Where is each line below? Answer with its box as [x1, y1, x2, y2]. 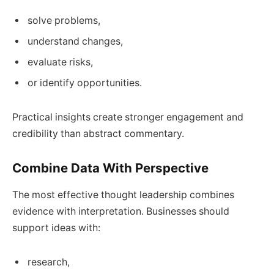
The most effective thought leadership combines [12, 189, 234, 201]
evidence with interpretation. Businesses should [12, 206, 229, 218]
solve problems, [28, 15, 100, 27]
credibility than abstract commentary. [12, 128, 184, 140]
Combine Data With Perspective [12, 160, 209, 176]
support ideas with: [12, 222, 100, 234]
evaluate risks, [28, 56, 93, 68]
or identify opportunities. [28, 77, 142, 89]
